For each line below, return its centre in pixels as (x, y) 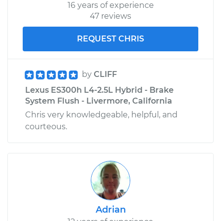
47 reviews (110, 16)
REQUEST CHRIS (110, 38)
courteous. (46, 126)
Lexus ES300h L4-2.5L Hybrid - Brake (99, 90)
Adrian (110, 209)
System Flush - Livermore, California (99, 101)
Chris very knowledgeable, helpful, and (101, 114)
